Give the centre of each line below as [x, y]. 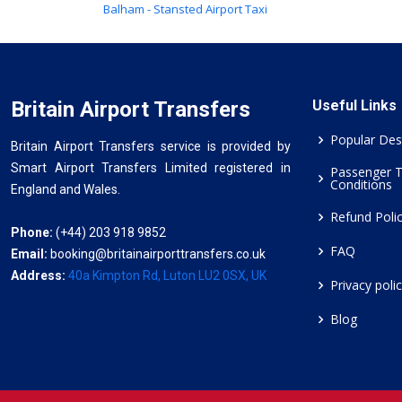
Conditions [361, 184]
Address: [39, 275]
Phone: [32, 232]
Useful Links [354, 105]
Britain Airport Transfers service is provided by [151, 146]
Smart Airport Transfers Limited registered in [151, 168]
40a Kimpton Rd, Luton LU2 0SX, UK [167, 275]
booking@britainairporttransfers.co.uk [158, 254]
